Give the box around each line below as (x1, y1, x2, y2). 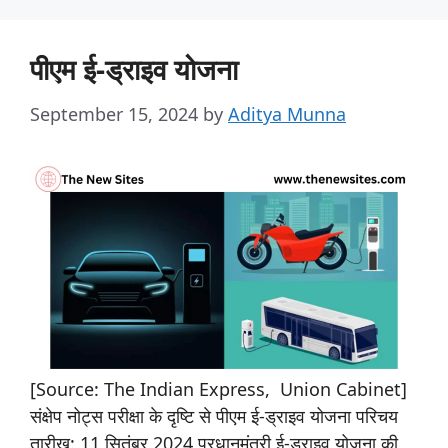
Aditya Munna (228, 101, 346, 126)
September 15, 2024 (30, 101, 198, 126)
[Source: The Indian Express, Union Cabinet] (30, 377, 407, 402)
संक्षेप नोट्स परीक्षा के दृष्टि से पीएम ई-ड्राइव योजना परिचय (30, 404, 398, 429)
